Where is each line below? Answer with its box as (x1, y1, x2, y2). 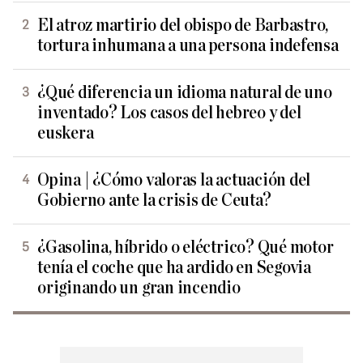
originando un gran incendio (37, 278, 241, 297)
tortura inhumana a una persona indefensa (37, 36, 339, 55)
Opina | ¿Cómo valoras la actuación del (37, 170, 311, 190)
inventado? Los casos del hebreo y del (37, 103, 301, 122)
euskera (37, 123, 94, 143)
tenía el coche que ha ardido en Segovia (37, 258, 312, 277)
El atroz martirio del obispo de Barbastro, (37, 15, 328, 35)
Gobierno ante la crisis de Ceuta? (37, 190, 271, 210)
